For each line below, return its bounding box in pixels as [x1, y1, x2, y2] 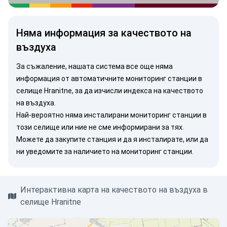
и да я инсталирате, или [116, 135, 200, 143]
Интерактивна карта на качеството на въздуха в [20, 185, 208, 195]
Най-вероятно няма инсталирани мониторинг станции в [16, 111, 207, 119]
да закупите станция [45, 135, 116, 143]
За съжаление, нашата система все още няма [16, 62, 173, 70]
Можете [16, 135, 45, 143]
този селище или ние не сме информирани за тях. [16, 123, 184, 131]
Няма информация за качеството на [16, 27, 192, 39]
